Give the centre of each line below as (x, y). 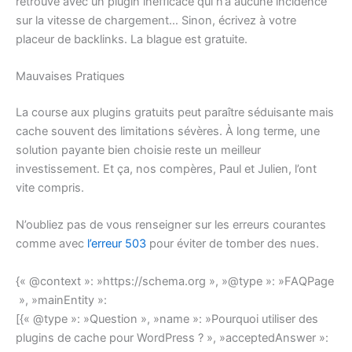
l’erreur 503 (117, 244)
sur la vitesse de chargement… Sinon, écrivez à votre (156, 20)
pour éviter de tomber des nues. (233, 244)
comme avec (51, 244)
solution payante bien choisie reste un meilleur (138, 150)
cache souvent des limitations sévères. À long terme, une (168, 131)
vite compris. (50, 187)
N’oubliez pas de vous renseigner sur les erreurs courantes (171, 225)
